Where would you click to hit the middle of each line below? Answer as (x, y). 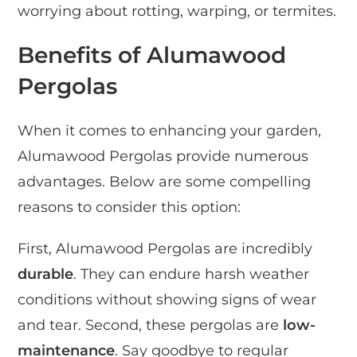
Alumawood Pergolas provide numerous (163, 156)
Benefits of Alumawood (152, 55)
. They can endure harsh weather (192, 274)
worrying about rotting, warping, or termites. (177, 11)
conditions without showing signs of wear (167, 299)
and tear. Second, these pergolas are (151, 325)
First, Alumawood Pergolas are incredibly (165, 248)
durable (46, 274)
